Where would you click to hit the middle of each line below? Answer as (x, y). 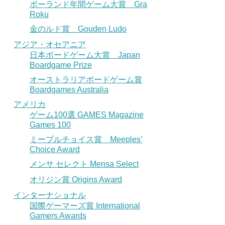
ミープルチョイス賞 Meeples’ (86, 139)
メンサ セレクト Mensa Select (84, 164)
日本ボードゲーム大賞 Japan (85, 55)
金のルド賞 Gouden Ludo (78, 29)
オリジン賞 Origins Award (76, 179)
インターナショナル (50, 195)
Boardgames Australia (69, 89)
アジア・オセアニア (50, 44)
